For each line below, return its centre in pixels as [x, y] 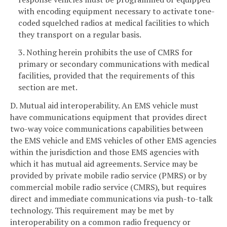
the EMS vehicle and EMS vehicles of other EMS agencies [113, 141]
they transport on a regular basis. [80, 34]
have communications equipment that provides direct [109, 117]
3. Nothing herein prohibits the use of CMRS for [105, 52]
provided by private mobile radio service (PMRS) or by [108, 176]
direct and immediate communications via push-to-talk [111, 199]
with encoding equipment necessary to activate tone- [117, 11]
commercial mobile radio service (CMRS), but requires [108, 187]
